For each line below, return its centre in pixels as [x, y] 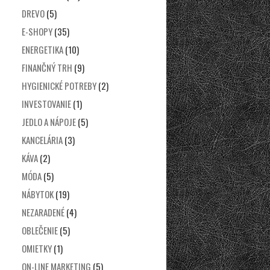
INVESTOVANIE [46, 104]
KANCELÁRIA [42, 140]
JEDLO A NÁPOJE [49, 122]
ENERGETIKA [42, 49]
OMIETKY [37, 248]
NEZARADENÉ [43, 212]
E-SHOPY [37, 31]
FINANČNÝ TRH [47, 67]
